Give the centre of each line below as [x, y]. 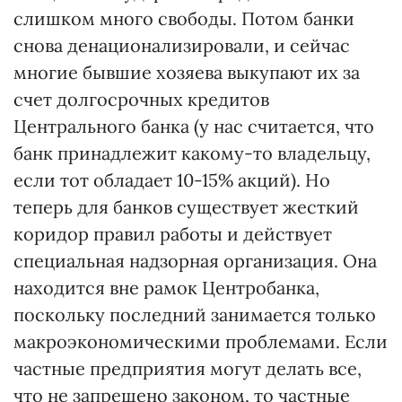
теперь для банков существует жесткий [186, 207]
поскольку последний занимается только [195, 315]
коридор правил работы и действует [173, 234]
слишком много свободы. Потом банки [184, 18]
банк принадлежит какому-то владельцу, [192, 153]
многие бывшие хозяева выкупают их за [187, 72]
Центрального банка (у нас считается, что [194, 126]
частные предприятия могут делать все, [188, 368]
